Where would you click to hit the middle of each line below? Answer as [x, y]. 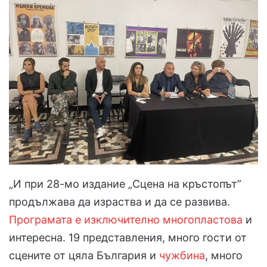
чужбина [182, 256]
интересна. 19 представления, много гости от [128, 238]
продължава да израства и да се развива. [119, 202]
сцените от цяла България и [84, 256]
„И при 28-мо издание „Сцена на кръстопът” [125, 184]
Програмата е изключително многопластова [126, 220]
